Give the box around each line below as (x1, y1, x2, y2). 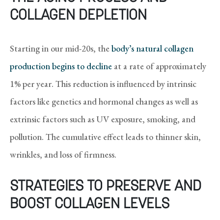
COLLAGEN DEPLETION (10, 8, 147, 24)
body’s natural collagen (111, 42, 193, 54)
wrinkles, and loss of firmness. (10, 148, 116, 160)
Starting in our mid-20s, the (10, 42, 111, 54)
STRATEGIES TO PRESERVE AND (10, 179, 201, 194)
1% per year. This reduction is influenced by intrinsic (10, 78, 196, 89)
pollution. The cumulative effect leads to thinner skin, (10, 131, 201, 142)
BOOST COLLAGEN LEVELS (10, 196, 169, 212)
